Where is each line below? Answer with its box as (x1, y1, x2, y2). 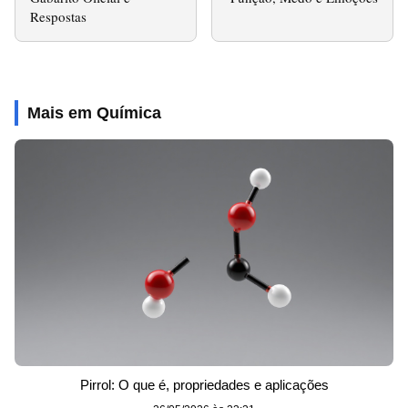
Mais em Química (27, 103, 161, 122)
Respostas (30, 6, 87, 25)
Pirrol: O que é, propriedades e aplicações (79, 377, 329, 393)
